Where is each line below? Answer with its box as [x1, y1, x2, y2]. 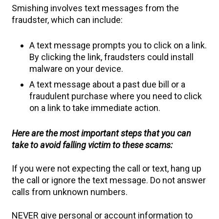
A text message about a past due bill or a [29, 79, 185, 89]
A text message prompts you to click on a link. [29, 40, 207, 50]
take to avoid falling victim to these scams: [12, 140, 173, 150]
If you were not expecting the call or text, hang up [12, 163, 201, 174]
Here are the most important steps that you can [12, 128, 191, 138]
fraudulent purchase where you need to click [29, 91, 202, 101]
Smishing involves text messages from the [12, 3, 179, 13]
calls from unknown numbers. [12, 187, 128, 197]
